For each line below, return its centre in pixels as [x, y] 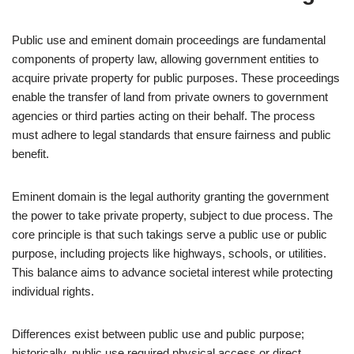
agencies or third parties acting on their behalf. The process [164, 116]
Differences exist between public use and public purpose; [158, 334]
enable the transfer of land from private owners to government [170, 97]
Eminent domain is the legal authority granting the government [170, 196]
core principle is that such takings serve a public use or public [169, 234]
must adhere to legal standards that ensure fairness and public [171, 135]
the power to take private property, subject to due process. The [172, 215]
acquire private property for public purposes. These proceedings [176, 78]
